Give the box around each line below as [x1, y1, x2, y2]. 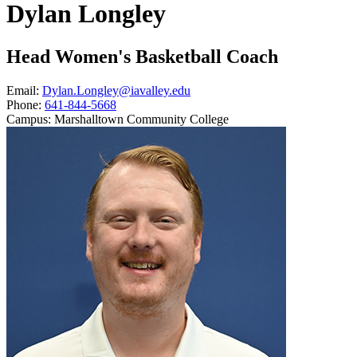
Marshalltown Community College [54, 112, 229, 126]
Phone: [6, 97, 41, 112]
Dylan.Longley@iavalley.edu [42, 83, 190, 97]
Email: [6, 83, 39, 97]
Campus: [6, 112, 51, 126]
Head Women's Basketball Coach [6, 45, 278, 67]
